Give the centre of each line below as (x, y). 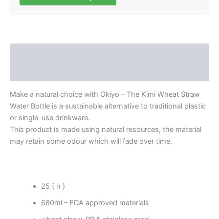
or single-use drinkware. (51, 118)
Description (30, 53)
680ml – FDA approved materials (95, 203)
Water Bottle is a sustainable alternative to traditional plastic (108, 106)
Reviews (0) (31, 72)
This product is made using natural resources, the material (106, 129)
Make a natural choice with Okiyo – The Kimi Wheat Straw (105, 94)
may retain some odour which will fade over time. (91, 141)
